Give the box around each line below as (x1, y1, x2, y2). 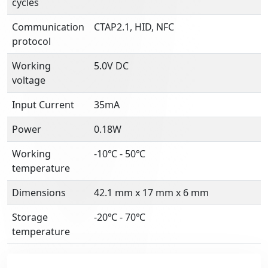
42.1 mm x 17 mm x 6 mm (94, 185, 209, 199)
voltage (12, 73, 45, 87)
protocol (12, 34, 51, 48)
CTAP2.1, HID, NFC (94, 20, 174, 33)
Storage (12, 210, 48, 224)
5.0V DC (94, 59, 129, 72)
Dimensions (12, 185, 66, 199)
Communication (12, 20, 84, 33)
